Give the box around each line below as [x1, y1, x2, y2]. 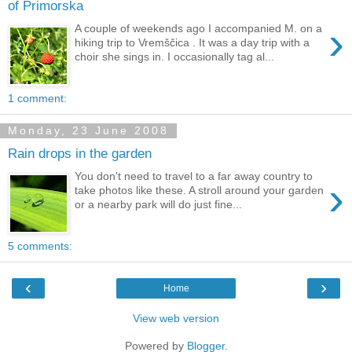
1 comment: [8, 92, 67, 105]
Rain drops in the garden [8, 145, 152, 161]
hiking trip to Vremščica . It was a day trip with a [75, 35, 310, 49]
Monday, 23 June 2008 [8, 124, 169, 137]
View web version [133, 312, 219, 325]
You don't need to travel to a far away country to [75, 169, 313, 182]
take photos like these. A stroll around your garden [75, 183, 324, 196]
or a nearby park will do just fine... [75, 197, 243, 211]
